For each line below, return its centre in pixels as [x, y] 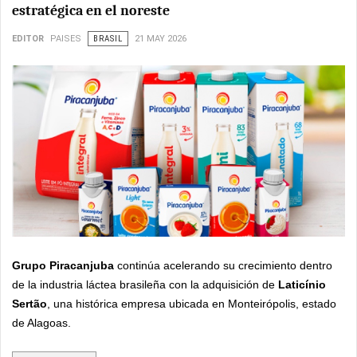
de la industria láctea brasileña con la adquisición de [145, 285]
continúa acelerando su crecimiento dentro [223, 266]
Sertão [29, 304]
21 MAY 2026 [161, 39]
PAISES [66, 39]
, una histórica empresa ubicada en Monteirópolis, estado [192, 304]
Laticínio [302, 285]
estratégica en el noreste [91, 11]
